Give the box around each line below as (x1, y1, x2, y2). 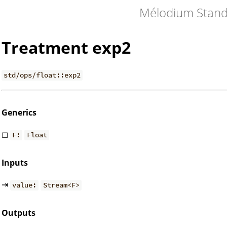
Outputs (2, 207, 35, 219)
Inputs (2, 157, 28, 169)
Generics (2, 106, 36, 118)
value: (12, 180, 37, 190)
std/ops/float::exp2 (4, 70, 81, 80)
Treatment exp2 (2, 36, 131, 59)
